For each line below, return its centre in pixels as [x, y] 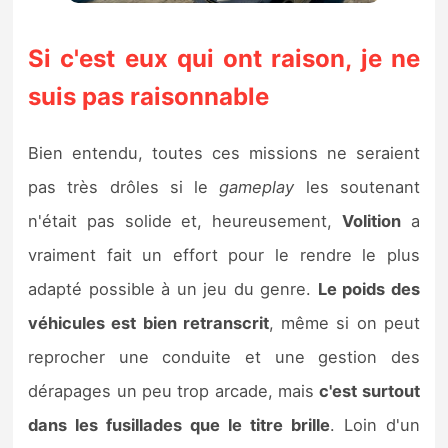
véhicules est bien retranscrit [148, 322]
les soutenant [357, 186]
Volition [371, 220]
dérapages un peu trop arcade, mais [174, 390]
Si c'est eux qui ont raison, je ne [224, 58]
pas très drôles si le [124, 186]
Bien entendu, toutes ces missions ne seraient [224, 152]
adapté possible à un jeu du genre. [173, 288]
